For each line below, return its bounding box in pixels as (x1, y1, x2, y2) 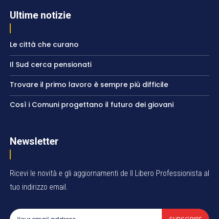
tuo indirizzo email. (10, 182, 68, 192)
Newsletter (10, 135, 59, 148)
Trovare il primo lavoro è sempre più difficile (10, 80, 168, 90)
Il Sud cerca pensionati (10, 60, 91, 70)
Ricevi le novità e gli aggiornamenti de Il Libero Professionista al (10, 169, 209, 178)
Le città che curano (10, 40, 79, 50)
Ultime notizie (10, 9, 71, 22)
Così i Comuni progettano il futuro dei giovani (10, 100, 174, 110)
